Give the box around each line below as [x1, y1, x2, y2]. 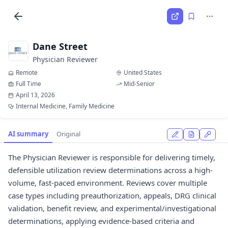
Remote [16, 68, 38, 77]
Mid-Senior [124, 79, 155, 88]
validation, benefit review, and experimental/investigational [8, 203, 216, 213]
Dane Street [33, 40, 88, 52]
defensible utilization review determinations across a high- [8, 165, 213, 175]
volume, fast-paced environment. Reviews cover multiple [8, 178, 207, 188]
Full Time [16, 79, 41, 88]
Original [56, 129, 80, 138]
